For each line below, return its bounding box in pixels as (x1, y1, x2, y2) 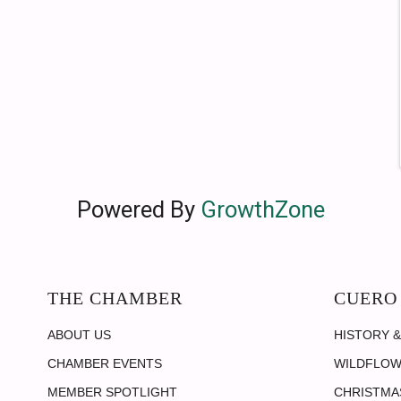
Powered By (76, 196, 200, 223)
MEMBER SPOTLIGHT (47, 385, 177, 399)
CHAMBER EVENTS (47, 356, 162, 371)
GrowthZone (200, 196, 325, 223)
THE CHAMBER (47, 288, 183, 308)
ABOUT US (47, 328, 111, 342)
